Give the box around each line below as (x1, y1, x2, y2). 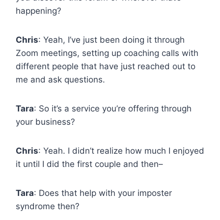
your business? (16, 116, 75, 127)
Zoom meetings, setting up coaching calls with (16, 48, 198, 58)
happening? (16, 5, 61, 16)
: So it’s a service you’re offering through (34, 103, 192, 113)
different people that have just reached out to (16, 61, 195, 71)
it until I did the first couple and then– (16, 159, 163, 169)
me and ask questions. (16, 74, 105, 84)
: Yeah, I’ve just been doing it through (38, 34, 185, 45)
